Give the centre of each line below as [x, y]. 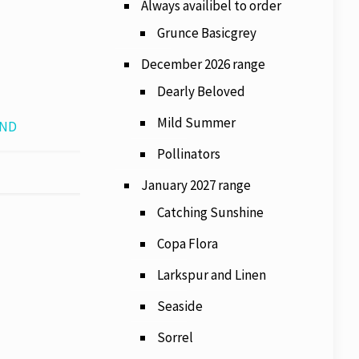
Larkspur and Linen [211, 275]
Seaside [179, 306]
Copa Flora [187, 244]
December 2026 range [203, 64]
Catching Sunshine [210, 212]
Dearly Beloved [201, 91]
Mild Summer [196, 123]
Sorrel [175, 337]
